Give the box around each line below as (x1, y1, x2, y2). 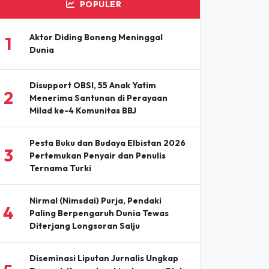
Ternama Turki (29, 162, 91, 174)
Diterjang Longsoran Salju (29, 220, 140, 231)
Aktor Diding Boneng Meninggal (29, 31, 163, 43)
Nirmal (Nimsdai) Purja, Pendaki (29, 195, 162, 206)
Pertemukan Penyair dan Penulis (29, 150, 166, 161)
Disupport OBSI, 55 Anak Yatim (29, 79, 156, 91)
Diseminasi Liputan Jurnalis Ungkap (29, 252, 178, 264)
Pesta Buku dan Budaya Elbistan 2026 (29, 137, 186, 148)
